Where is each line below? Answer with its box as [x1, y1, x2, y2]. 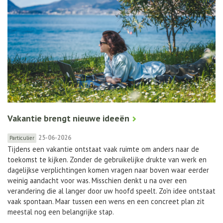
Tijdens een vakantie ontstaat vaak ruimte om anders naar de [7, 144, 199, 154]
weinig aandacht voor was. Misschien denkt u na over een [7, 175, 187, 185]
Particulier [9, 134, 34, 141]
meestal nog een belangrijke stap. [7, 207, 114, 217]
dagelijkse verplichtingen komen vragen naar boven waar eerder [7, 165, 209, 175]
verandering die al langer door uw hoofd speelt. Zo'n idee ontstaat [7, 186, 216, 196]
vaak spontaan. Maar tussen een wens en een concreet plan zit [7, 196, 205, 206]
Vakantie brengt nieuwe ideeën [7, 112, 129, 124]
